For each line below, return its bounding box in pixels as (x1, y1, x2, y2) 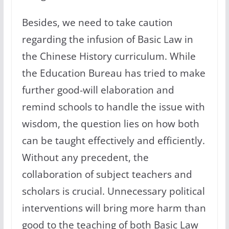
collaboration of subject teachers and (21, 168, 192, 181)
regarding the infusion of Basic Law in (21, 33, 193, 46)
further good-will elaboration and (21, 83, 174, 97)
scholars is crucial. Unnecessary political (21, 185, 205, 198)
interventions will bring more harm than (21, 201, 206, 215)
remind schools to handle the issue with (21, 100, 205, 113)
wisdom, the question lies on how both (21, 117, 199, 130)
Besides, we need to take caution (21, 16, 173, 29)
